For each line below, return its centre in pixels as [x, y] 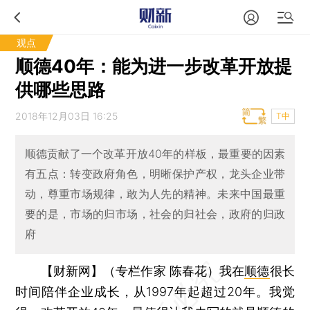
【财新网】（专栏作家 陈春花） [130, 271]
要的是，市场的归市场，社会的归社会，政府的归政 [155, 214]
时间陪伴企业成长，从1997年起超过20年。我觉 [155, 291]
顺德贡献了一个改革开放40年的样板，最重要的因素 [155, 154]
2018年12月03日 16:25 [67, 116]
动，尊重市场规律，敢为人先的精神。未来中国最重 [155, 194]
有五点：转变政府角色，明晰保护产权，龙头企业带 [155, 174]
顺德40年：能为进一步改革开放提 [154, 66]
